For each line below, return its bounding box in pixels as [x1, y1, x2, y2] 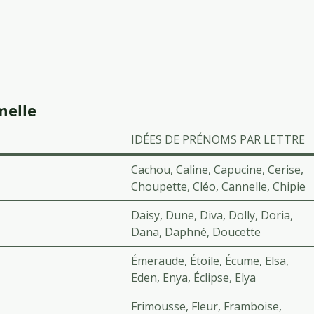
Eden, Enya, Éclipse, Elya [131, 270, 256, 286]
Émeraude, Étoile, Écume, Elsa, [131, 253, 289, 269]
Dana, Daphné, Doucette [131, 224, 261, 240]
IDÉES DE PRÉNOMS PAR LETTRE [131, 132, 305, 148]
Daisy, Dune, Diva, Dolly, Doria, [131, 207, 293, 224]
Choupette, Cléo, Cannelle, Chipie [131, 179, 306, 195]
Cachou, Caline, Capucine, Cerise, [131, 162, 303, 178]
